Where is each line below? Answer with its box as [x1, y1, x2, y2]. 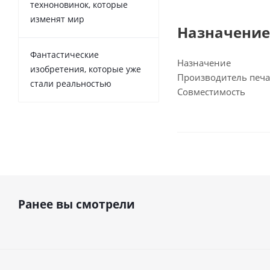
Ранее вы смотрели [18, 196, 135, 212]
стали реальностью [30, 78, 111, 89]
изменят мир [30, 13, 84, 25]
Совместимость [177, 86, 245, 98]
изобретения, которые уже [30, 63, 141, 75]
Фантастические [30, 49, 99, 60]
